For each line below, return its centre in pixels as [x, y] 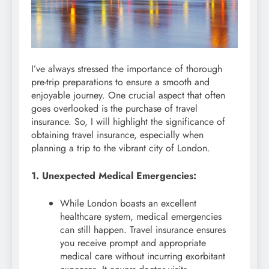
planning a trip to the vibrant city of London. [121, 148]
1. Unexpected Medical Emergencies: [114, 176]
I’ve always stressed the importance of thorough [127, 69]
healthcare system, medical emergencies [141, 217]
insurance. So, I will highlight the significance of [128, 122]
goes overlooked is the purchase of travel [114, 109]
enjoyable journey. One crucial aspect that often [128, 95]
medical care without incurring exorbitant [143, 256]
